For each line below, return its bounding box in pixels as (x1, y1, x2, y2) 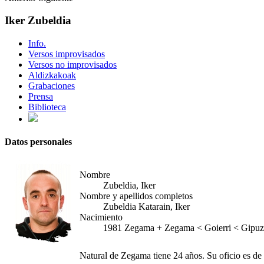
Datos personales (5, 137, 72, 147)
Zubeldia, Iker (103, 180, 156, 190)
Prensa (28, 91, 53, 102)
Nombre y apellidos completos (80, 190, 193, 201)
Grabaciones (28, 81, 75, 91)
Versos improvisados (28, 49, 105, 60)
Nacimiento (80, 212, 123, 222)
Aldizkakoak (28, 70, 76, 81)
